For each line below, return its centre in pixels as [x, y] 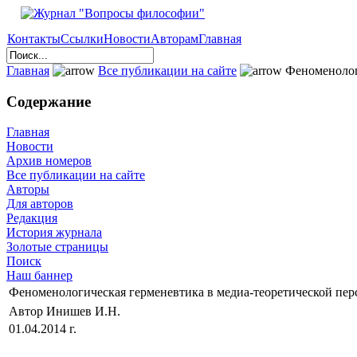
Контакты [34, 39]
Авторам [175, 39]
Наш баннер [39, 276]
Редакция [32, 218]
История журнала [54, 233]
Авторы [28, 190]
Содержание [49, 101]
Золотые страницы [57, 247]
